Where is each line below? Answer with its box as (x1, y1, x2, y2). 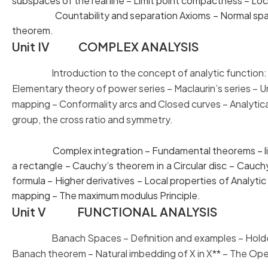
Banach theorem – (12, 247, 95, 260)
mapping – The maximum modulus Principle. (12, 189, 200, 202)
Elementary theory (12, 82, 96, 95)
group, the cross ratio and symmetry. (12, 113, 173, 126)
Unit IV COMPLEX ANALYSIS (12, 39, 199, 54)
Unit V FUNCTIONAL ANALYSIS (12, 204, 217, 219)
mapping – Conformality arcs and (12, 98, 158, 110)
